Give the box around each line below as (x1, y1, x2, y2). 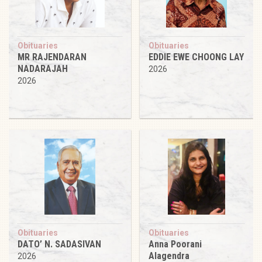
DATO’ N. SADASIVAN (18, 238, 101, 250)
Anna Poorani (149, 238, 202, 250)
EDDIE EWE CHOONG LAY (149, 51, 244, 63)
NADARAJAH (18, 63, 68, 74)
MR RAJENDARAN (18, 51, 87, 63)
